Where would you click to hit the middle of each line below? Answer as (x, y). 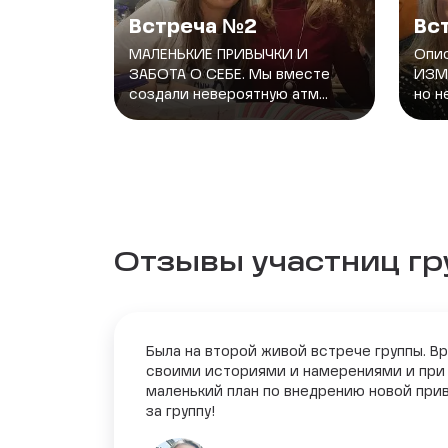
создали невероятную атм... (228, 94)
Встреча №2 (193, 27)
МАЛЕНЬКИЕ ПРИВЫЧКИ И (218, 54)
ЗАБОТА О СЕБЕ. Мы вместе (229, 74)
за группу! (180, 411)
